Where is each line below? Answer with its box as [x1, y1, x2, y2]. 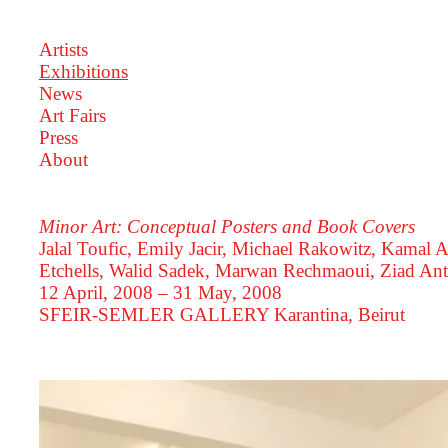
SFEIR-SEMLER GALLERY [38, 304, 269, 326]
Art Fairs [38, 104, 106, 126]
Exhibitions [38, 60, 128, 82]
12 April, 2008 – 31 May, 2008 [38, 282, 282, 304]
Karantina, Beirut [268, 304, 405, 326]
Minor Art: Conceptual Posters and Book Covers [38, 216, 415, 238]
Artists [38, 38, 88, 60]
